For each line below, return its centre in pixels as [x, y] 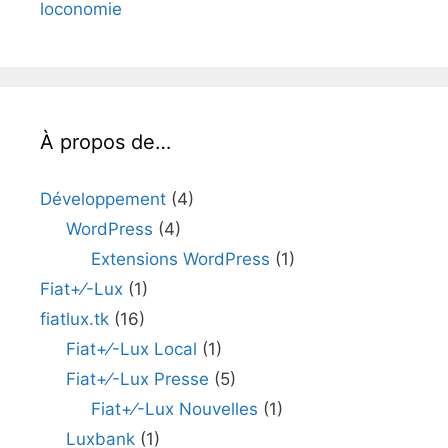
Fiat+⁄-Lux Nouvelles [174, 409]
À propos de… [105, 142]
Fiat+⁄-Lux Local [131, 349]
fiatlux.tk [74, 319]
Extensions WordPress [180, 259]
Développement [103, 199]
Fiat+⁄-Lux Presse [137, 379]
